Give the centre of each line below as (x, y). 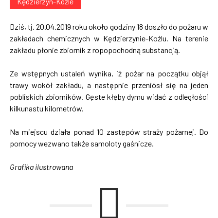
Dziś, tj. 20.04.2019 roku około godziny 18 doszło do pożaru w (109, 26)
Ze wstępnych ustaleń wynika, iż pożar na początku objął (109, 73)
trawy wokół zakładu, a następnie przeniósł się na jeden (109, 85)
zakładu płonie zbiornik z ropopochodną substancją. (95, 50)
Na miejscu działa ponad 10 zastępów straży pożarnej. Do (109, 131)
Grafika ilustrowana (41, 166)
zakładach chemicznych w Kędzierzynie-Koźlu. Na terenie (109, 38)
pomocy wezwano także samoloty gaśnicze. (82, 143)
